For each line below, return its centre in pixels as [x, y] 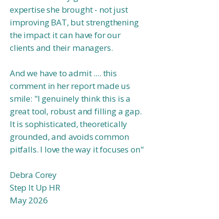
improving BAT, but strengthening [74, 22]
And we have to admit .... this [63, 73]
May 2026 [29, 200]
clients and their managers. [61, 48]
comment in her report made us [70, 86]
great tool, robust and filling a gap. [76, 111]
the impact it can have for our [65, 35]
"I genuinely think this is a [82, 99]
